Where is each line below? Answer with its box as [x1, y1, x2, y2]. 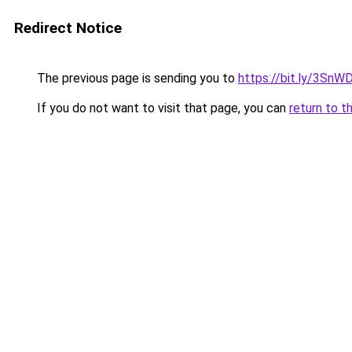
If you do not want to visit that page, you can [34, 101, 289, 115]
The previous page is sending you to [34, 71, 238, 86]
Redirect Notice [14, 19, 122, 37]
